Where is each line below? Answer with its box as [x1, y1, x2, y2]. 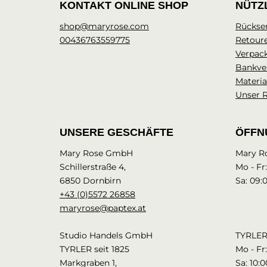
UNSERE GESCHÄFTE [60, 126, 173, 138]
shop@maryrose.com [60, 20, 149, 32]
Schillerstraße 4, [60, 161, 126, 172]
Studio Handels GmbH [60, 229, 153, 241]
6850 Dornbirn [60, 175, 121, 186]
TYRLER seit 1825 [60, 243, 129, 254]
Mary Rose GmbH [60, 147, 133, 159]
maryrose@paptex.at [60, 202, 146, 213]
